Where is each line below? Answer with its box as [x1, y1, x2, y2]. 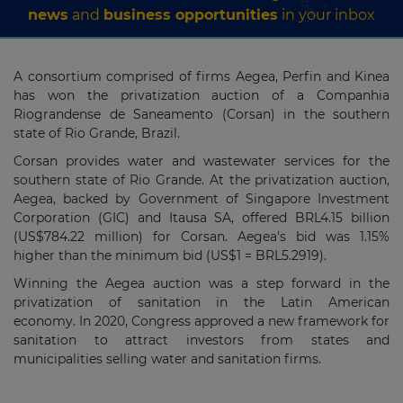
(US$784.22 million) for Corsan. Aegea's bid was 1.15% [13, 228, 390, 245]
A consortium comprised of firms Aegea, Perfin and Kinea [13, 68, 390, 85]
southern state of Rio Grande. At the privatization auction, [13, 172, 390, 188]
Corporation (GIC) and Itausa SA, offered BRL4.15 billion [13, 210, 390, 226]
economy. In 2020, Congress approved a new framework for [13, 313, 390, 329]
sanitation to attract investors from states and [13, 332, 390, 348]
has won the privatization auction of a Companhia [13, 87, 390, 103]
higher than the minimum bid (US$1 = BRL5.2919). [13, 247, 327, 264]
